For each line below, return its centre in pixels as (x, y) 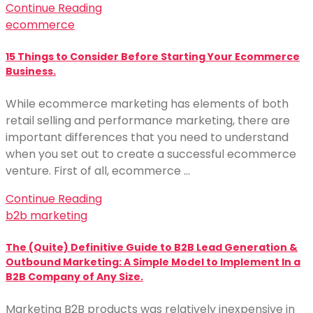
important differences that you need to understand (147, 137)
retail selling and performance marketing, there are (148, 120)
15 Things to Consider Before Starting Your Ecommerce (153, 57)
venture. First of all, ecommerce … (98, 170)
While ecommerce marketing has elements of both (147, 103)
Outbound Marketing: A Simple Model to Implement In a (153, 262)
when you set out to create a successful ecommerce (151, 154)
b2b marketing (46, 215)
